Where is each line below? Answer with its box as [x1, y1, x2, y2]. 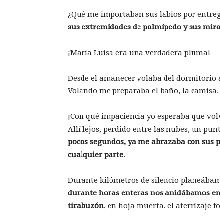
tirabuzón [68, 201, 104, 210]
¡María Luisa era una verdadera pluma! [68, 48, 210, 57]
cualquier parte [68, 150, 123, 159]
